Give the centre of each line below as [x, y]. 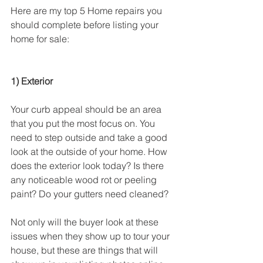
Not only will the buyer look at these [86, 222]
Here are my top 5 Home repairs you [87, 11]
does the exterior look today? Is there [88, 166]
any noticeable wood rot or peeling [85, 180]
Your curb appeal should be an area [87, 109]
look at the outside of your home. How [90, 152]
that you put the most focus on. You [84, 124]
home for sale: [40, 39]
